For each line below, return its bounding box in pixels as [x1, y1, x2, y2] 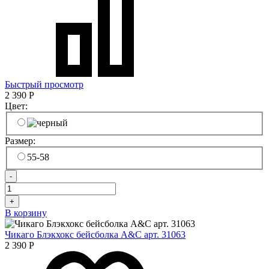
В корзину [5, 208, 47, 219]
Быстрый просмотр [5, 79, 83, 89]
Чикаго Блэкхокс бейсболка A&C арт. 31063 [5, 229, 186, 240]
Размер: [5, 135, 38, 146]
